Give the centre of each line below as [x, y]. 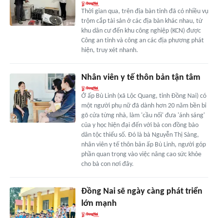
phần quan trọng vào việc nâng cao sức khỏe [141, 155]
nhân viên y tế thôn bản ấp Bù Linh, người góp [143, 145]
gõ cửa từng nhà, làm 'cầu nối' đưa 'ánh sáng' [143, 116]
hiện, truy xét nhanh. [109, 51]
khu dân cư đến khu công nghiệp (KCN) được [141, 31]
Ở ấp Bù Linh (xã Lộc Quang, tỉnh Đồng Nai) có [144, 96]
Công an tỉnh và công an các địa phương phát [142, 41]
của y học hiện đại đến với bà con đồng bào [140, 126]
